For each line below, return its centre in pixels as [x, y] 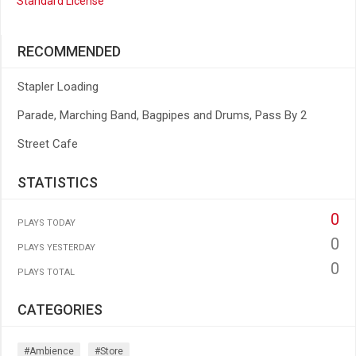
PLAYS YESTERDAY [56, 248]
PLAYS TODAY [46, 223]
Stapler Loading [58, 87]
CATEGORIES [60, 310]
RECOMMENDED [69, 51]
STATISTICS [58, 182]
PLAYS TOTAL [46, 272]
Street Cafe [48, 144]
